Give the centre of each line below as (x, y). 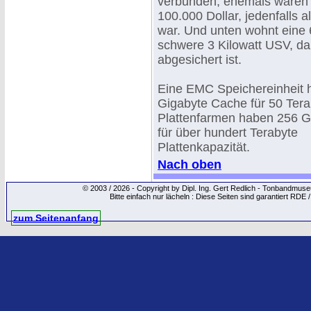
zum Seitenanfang (56, 218)
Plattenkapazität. (204, 147)
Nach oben (190, 165)
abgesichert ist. (200, 60)
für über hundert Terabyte (228, 133)
